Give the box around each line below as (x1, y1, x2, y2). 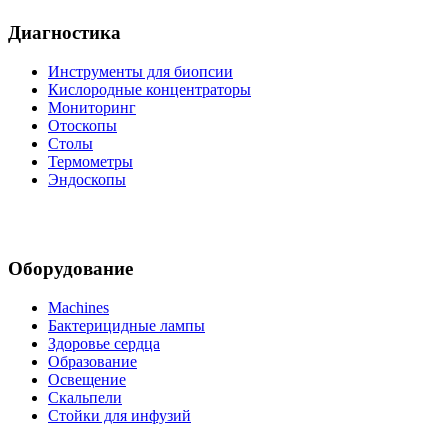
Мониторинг (48, 98, 136, 116)
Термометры (48, 152, 133, 170)
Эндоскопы (48, 170, 126, 188)
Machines (48, 299, 109, 317)
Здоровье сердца (48, 335, 160, 353)
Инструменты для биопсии (48, 62, 233, 80)
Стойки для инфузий (48, 407, 191, 425)
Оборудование (8, 258, 133, 280)
